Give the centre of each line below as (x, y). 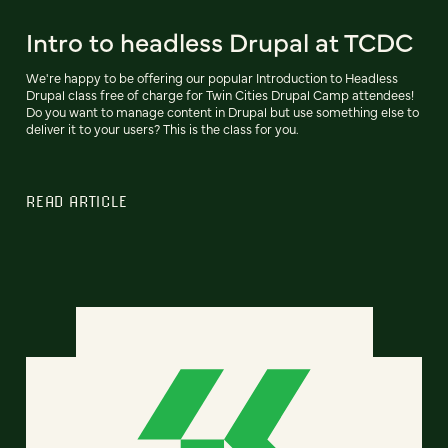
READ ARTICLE (77, 201)
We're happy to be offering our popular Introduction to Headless (212, 78)
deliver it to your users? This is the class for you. (162, 129)
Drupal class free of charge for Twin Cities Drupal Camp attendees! (220, 95)
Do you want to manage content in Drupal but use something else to (222, 112)
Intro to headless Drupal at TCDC (219, 41)
